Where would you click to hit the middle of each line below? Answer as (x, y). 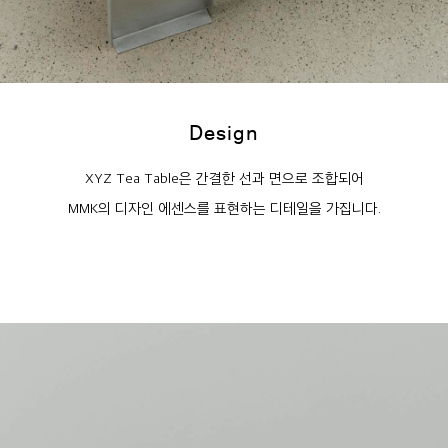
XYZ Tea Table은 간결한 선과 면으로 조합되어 (224, 178)
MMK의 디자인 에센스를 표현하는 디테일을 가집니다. (224, 208)
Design (224, 133)
